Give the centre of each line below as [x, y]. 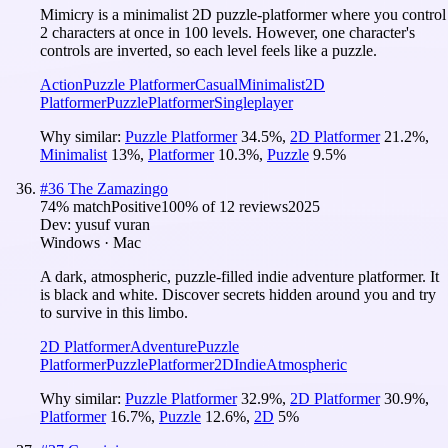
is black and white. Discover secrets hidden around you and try [238, 294]
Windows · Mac [90, 242]
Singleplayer [253, 102]
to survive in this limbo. [114, 312]
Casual [216, 84]
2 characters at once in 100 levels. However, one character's [227, 32]
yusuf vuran [112, 224]
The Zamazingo [118, 188]
